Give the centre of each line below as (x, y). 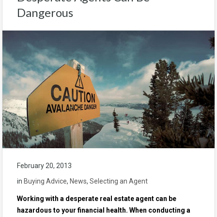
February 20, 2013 (44, 165)
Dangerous (45, 13)
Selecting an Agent (119, 181)
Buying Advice (45, 181)
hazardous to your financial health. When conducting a (104, 210)
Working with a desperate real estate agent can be (97, 198)
